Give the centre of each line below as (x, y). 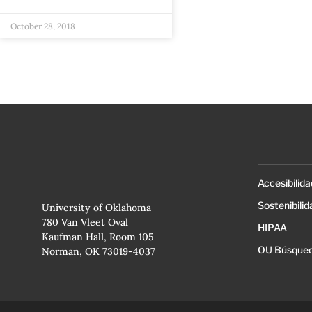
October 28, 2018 (43, 26)
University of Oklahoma (96, 207)
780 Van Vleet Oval (85, 222)
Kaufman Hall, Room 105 (97, 236)
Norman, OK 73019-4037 (98, 251)
